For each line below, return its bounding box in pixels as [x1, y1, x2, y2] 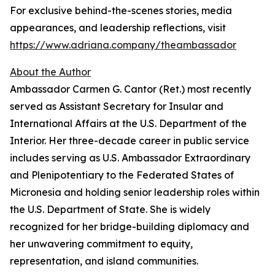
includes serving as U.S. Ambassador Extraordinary [10, 152, 250, 165]
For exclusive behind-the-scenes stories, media [10, 4, 232, 17]
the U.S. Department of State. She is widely [10, 203, 211, 216]
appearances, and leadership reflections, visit [10, 21, 226, 34]
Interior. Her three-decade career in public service [10, 134, 249, 147]
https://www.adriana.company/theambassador [10, 39, 236, 52]
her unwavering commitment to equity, [10, 238, 193, 250]
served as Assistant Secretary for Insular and [10, 100, 223, 113]
